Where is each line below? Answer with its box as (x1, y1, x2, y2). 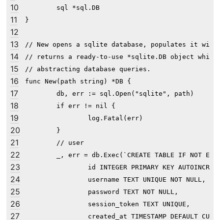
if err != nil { (25, 102, 56, 110)
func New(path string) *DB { (25, 78, 131, 85)
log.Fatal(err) (25, 114, 88, 122)
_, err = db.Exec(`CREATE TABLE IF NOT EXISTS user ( (25, 151, 56, 159)
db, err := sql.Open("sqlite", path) (25, 90, 56, 98)
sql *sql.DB (25, 4, 56, 12)
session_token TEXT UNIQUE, (25, 200, 190, 208)
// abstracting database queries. (25, 65, 151, 73)
